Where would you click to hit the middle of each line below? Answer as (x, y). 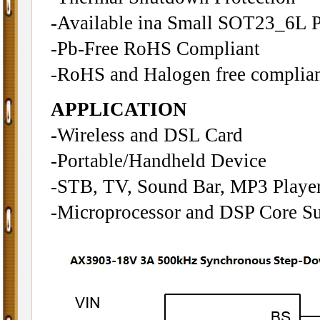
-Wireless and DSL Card (146, 135)
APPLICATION (119, 109)
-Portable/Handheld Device (158, 160)
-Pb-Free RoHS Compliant (155, 49)
